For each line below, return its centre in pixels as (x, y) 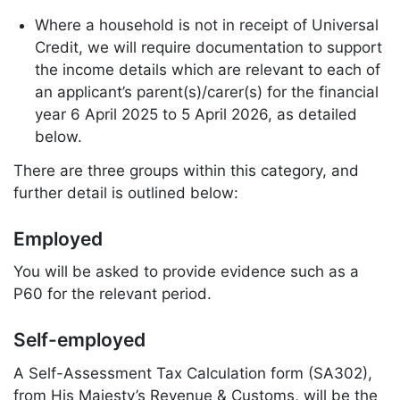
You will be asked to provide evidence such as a (186, 272)
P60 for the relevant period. (112, 294)
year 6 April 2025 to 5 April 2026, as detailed (196, 115)
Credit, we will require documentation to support (208, 48)
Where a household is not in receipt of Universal (207, 25)
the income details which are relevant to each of (208, 70)
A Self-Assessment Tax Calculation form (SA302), (193, 373)
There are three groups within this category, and (186, 171)
